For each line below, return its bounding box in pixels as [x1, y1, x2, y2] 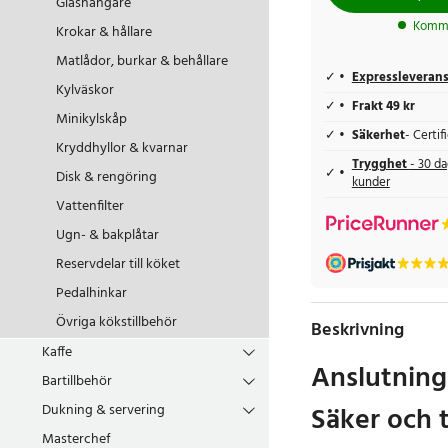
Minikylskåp [56, 108, 127, 131]
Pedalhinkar [56, 282, 127, 305]
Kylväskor [56, 79, 114, 102]
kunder [351, 172, 390, 193]
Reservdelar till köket [56, 253, 180, 276]
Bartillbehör [42, 370, 112, 393]
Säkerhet [351, 125, 405, 146]
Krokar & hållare [56, 21, 152, 44]
